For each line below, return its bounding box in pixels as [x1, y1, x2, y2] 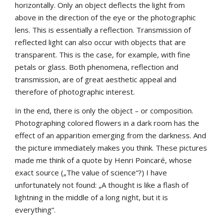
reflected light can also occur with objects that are [15, 37, 186, 48]
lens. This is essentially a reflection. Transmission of [15, 25, 191, 35]
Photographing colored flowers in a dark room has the [15, 118, 199, 128]
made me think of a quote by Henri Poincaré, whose [15, 155, 192, 166]
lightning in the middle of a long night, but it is [15, 192, 168, 203]
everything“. [15, 205, 55, 215]
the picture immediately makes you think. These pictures [15, 143, 207, 153]
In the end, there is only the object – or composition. [15, 106, 193, 116]
